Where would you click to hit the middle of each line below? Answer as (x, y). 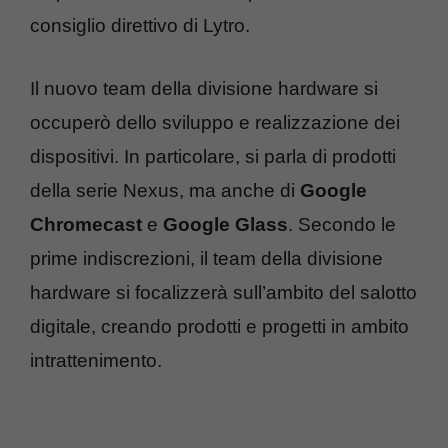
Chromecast (86, 224)
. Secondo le (342, 224)
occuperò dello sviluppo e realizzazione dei (215, 122)
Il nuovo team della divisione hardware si (204, 88)
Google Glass (223, 224)
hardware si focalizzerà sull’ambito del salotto (223, 292)
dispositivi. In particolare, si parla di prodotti (213, 156)
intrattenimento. (96, 360)
